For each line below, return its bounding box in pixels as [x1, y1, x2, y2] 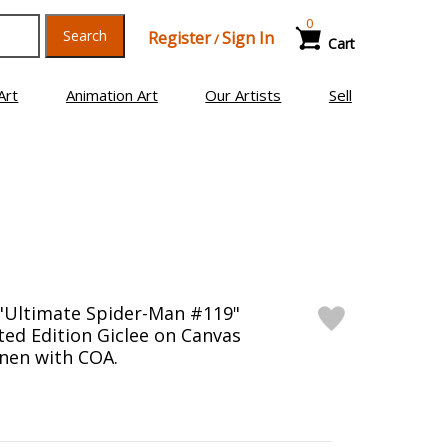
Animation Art [65, 85, 158, 105]
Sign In [221, 27, 274, 49]
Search [62, 26, 107, 45]
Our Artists [205, 85, 282, 105]
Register [147, 27, 211, 49]
